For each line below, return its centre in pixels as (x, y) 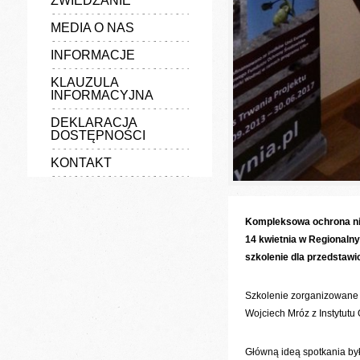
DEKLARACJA (93, 123)
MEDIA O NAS (92, 28)
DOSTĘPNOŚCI (98, 135)
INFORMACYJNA (102, 95)
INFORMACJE (92, 55)
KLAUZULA (84, 82)
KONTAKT (81, 163)
